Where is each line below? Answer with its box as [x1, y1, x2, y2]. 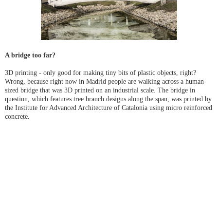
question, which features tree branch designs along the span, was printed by [5, 95, 212, 103]
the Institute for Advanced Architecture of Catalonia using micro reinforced [5, 104, 212, 112]
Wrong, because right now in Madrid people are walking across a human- [5, 77, 206, 86]
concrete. [5, 112, 30, 121]
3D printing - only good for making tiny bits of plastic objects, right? [5, 69, 196, 77]
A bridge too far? [5, 51, 55, 59]
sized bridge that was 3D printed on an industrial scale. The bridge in [5, 86, 195, 94]
